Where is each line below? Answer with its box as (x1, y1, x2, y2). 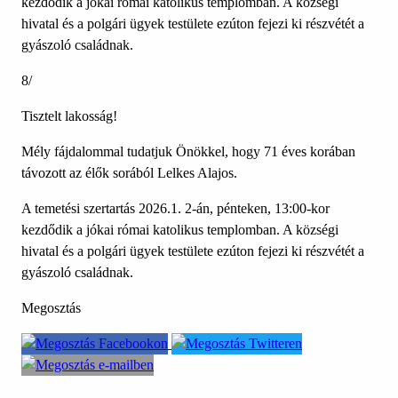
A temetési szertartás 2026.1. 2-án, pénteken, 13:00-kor (21, 201, 330, 217)
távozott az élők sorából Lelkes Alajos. (21, 165, 237, 181)
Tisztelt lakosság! (21, 108, 117, 124)
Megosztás (21, 300, 81, 316)
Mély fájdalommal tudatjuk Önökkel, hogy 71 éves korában (21, 144, 355, 160)
